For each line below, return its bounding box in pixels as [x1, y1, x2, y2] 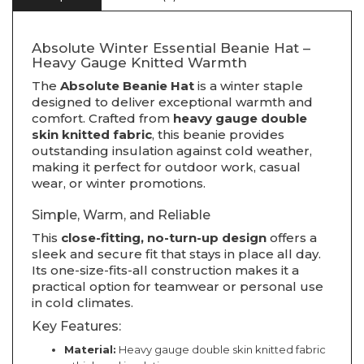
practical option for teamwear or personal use [32, 279, 323, 295]
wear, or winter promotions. [32, 175, 206, 192]
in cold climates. [32, 295, 133, 311]
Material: [64, 343, 116, 357]
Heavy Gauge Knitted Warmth [32, 54, 247, 71]
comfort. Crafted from [32, 110, 173, 127]
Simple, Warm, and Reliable [32, 207, 210, 223]
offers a [266, 230, 317, 246]
